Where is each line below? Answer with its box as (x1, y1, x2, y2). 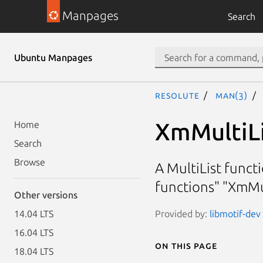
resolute (155, 90, 200, 100)
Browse (14, 157, 45, 167)
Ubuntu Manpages (14, 52, 92, 63)
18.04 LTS (14, 246, 53, 257)
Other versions (14, 190, 77, 200)
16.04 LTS (14, 227, 53, 238)
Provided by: (155, 208, 210, 219)
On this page (155, 240, 217, 251)
